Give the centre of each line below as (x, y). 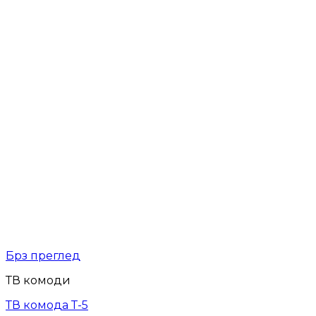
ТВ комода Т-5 (47, 305)
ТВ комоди (38, 281)
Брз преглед (43, 256)
